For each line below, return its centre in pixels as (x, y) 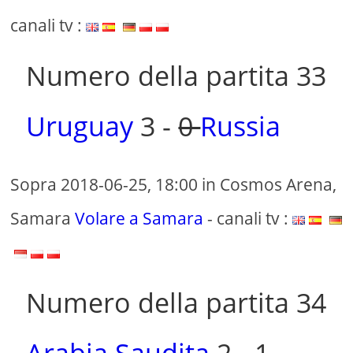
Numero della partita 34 (176, 303)
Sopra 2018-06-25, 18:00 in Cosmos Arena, (174, 185)
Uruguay (80, 126)
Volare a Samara (139, 219)
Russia (241, 126)
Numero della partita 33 (176, 76)
